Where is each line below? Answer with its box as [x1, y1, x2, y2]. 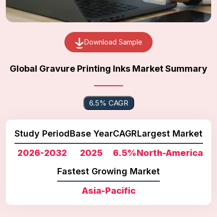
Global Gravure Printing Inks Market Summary [10, 63, 207, 74]
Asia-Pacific [81, 185, 136, 196]
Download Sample [84, 37, 142, 46]
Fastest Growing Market [57, 166, 160, 176]
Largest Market [137, 128, 202, 139]
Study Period [14, 128, 70, 139]
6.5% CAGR [89, 98, 128, 108]
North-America [136, 147, 203, 158]
